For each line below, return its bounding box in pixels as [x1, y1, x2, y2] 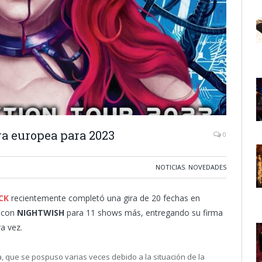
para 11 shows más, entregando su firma [67, 207, 223, 218]
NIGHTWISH [17, 207, 67, 218]
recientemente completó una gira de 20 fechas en [11, 192, 200, 204]
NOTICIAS [156, 163, 185, 171]
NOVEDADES [188, 163, 226, 171]
